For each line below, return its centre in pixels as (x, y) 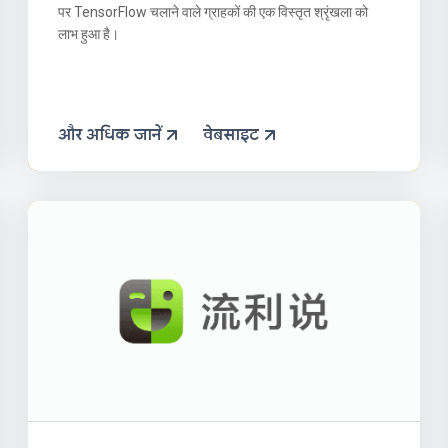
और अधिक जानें (110, 134)
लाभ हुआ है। (89, 33)
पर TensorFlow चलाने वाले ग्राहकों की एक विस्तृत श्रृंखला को (213, 11)
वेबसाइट (231, 134)
